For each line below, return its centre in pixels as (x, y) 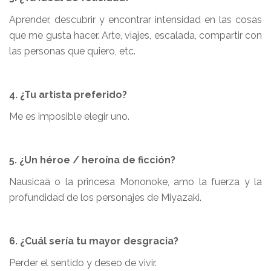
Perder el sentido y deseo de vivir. (83, 263)
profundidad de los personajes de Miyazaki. (105, 198)
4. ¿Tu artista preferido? (68, 95)
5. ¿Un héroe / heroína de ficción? (92, 160)
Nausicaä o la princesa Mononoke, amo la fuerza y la (135, 182)
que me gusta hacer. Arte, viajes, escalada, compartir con (135, 35)
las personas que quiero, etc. (72, 51)
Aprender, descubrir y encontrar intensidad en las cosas (135, 20)
